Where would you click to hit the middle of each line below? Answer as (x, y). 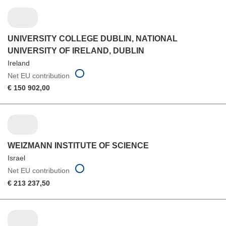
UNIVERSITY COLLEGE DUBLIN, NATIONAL (93, 38)
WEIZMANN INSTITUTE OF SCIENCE (78, 146)
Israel (16, 158)
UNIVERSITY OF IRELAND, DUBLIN (76, 50)
